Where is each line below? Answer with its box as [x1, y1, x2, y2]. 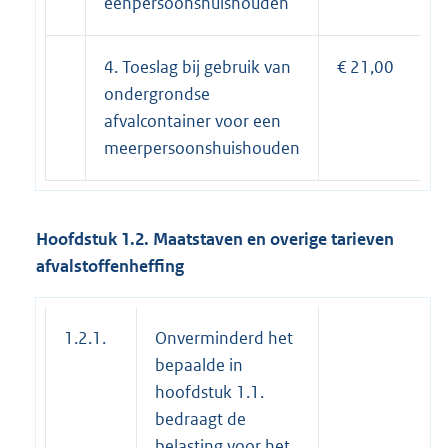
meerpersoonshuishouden [104, 137, 300, 160]
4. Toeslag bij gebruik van [104, 56, 291, 79]
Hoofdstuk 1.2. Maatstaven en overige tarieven [36, 228, 394, 251]
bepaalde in [155, 354, 243, 377]
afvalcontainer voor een [104, 110, 281, 133]
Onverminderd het [155, 327, 293, 350]
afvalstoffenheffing [36, 255, 184, 278]
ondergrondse [104, 83, 210, 106]
